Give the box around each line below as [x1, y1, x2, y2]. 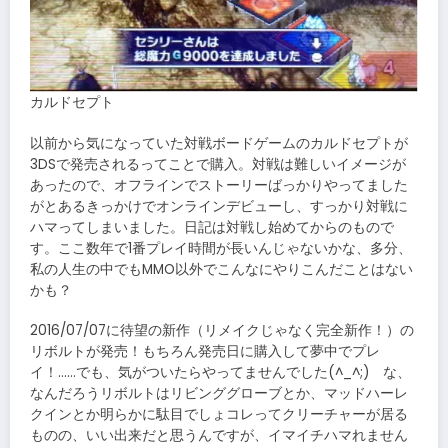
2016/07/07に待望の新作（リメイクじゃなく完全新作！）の [30, 320, 414, 340]
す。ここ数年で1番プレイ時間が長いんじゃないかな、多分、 [30, 238, 412, 258]
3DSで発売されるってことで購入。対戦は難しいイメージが [30, 154, 406, 174]
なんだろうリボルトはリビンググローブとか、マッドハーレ [30, 383, 408, 403]
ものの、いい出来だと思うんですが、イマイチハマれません [30, 425, 408, 445]
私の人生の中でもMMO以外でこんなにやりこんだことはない [30, 259, 413, 279]
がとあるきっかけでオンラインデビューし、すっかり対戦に [30, 196, 408, 216]
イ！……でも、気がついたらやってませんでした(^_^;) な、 [30, 362, 411, 382]
